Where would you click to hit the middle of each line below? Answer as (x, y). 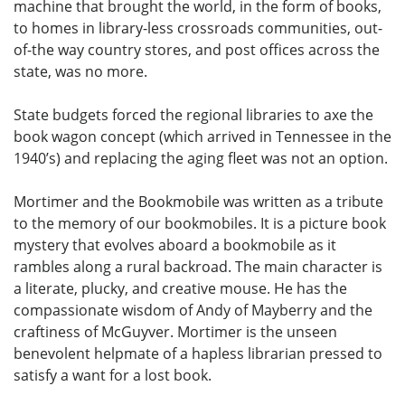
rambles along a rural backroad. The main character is (198, 266)
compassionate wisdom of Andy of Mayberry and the (193, 310)
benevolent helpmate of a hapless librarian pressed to (198, 353)
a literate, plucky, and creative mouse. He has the (180, 288)
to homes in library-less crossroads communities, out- (198, 28)
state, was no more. (80, 71)
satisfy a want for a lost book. (113, 375)
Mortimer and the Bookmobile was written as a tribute (198, 201)
